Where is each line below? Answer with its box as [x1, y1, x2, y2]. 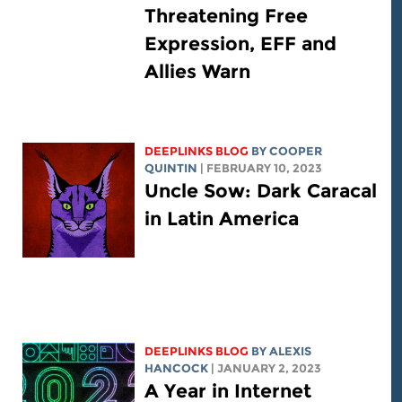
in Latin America [155, 207, 310, 231]
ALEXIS [280, 345, 323, 359]
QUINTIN [155, 162, 209, 176]
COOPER [280, 144, 334, 159]
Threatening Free [155, 4, 319, 28]
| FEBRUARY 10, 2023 [211, 162, 334, 176]
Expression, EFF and [155, 32, 348, 56]
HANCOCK [155, 362, 220, 376]
